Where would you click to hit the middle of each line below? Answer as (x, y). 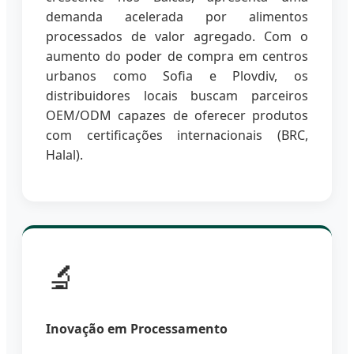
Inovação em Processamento (137, 329)
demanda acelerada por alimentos (177, 16)
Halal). (64, 154)
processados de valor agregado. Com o (177, 36)
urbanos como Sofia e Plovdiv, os (177, 75)
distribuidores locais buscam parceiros (177, 95)
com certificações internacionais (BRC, (177, 135)
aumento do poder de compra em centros (177, 56)
